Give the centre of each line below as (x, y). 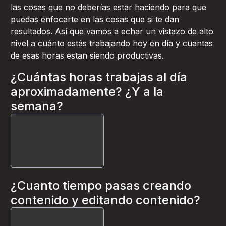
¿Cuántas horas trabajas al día (99, 77)
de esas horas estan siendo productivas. (87, 55)
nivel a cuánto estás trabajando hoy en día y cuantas (112, 43)
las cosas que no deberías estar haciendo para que (108, 7)
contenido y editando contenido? (105, 200)
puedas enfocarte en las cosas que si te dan (95, 19)
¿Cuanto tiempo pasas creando (101, 185)
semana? (37, 106)
